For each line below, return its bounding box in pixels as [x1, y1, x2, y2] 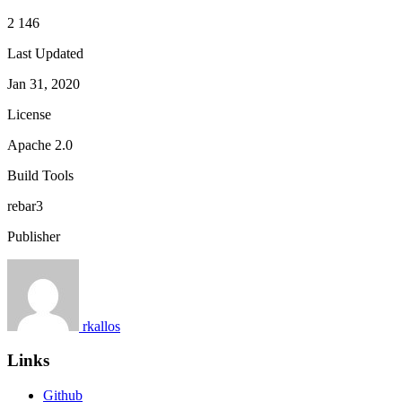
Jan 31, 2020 [7, 75, 80, 92]
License [7, 106, 51, 122]
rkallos [83, 318, 120, 334]
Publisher [7, 228, 60, 244]
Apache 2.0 [7, 136, 73, 153]
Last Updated [7, 45, 83, 61]
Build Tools [7, 167, 74, 183]
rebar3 [7, 197, 43, 214]
